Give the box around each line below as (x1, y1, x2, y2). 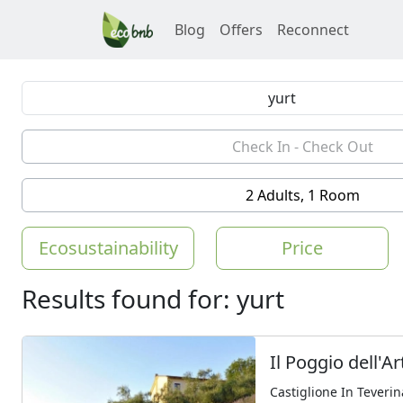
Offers (219, 20, 263, 40)
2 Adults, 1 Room (245, 185, 360, 205)
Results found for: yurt (22, 282, 284, 316)
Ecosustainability (38, 236, 178, 260)
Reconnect (277, 20, 349, 40)
